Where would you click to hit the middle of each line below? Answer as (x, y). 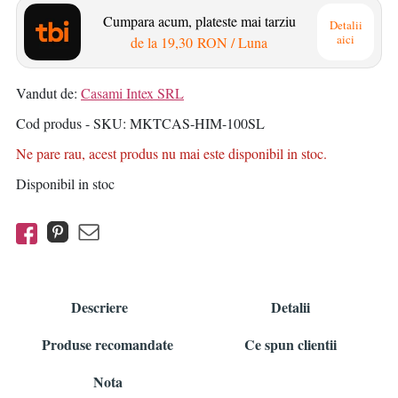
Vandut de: (48, 92)
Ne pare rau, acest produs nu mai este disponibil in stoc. (171, 153)
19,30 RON (194, 42)
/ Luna (249, 42)
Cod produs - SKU (69, 123)
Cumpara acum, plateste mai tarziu (199, 20)
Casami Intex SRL (132, 92)
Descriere (99, 307)
